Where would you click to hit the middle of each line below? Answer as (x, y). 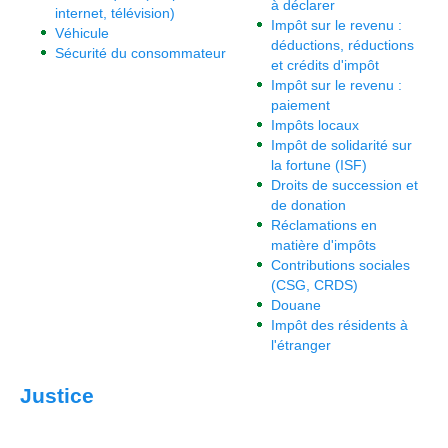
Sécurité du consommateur (140, 53)
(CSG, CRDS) (314, 285)
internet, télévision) (115, 13)
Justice (57, 395)
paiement (300, 105)
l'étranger (301, 345)
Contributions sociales (340, 265)
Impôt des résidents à (339, 325)
